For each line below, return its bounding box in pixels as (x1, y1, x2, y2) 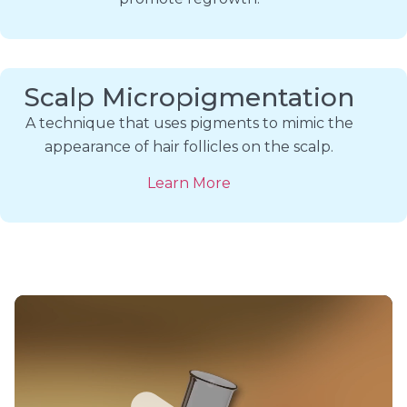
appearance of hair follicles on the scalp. (45, 137, 333, 155)
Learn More (147, 174, 231, 192)
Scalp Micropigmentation (24, 81, 354, 113)
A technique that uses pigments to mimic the (25, 114, 353, 132)
